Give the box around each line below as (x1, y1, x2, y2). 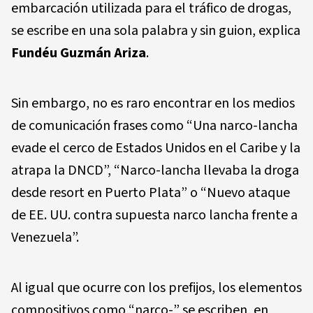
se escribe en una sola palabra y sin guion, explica (11, 20, 300, 41)
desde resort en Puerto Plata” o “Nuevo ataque (11, 182, 290, 203)
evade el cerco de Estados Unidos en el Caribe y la (11, 138, 300, 158)
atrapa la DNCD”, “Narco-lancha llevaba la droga (11, 160, 299, 180)
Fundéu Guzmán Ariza (11, 43, 146, 63)
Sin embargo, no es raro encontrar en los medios (11, 93, 295, 113)
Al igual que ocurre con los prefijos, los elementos (11, 277, 302, 298)
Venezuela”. (11, 227, 79, 247)
